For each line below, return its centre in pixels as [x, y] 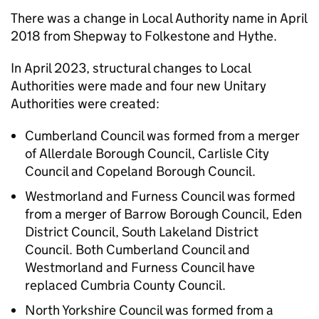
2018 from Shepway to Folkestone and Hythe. [144, 36]
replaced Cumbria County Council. [125, 285]
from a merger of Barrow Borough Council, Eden [163, 214]
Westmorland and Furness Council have [140, 267]
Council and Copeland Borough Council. [140, 171]
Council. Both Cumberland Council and [137, 250]
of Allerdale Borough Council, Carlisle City [147, 153]
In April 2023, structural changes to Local [131, 68]
